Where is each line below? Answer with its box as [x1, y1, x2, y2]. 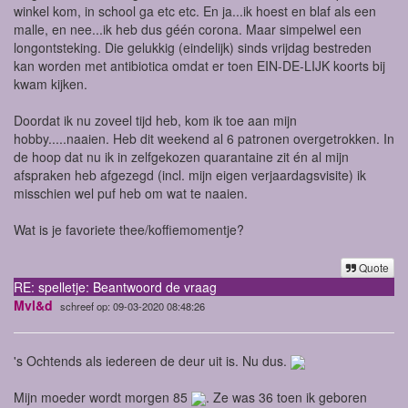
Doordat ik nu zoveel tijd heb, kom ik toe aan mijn [14, 110, 297, 129]
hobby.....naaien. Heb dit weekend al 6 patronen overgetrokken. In [14, 128, 394, 148]
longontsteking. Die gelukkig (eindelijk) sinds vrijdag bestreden [14, 37, 372, 56]
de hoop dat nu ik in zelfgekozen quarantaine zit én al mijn [14, 147, 349, 166]
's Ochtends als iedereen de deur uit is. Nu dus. [14, 351, 291, 370]
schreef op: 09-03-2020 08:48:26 [60, 298, 205, 313]
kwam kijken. [14, 74, 87, 93]
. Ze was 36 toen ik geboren [206, 387, 367, 406]
